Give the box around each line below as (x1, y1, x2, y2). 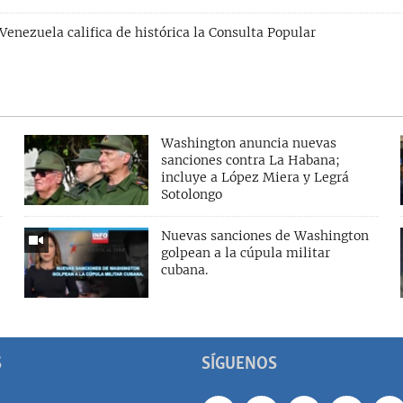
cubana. (160, 262, 208, 279)
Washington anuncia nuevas (160, 135, 336, 152)
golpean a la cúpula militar (160, 245, 330, 262)
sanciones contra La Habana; (160, 152, 340, 169)
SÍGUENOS (201, 353, 277, 375)
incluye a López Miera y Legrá (160, 169, 349, 186)
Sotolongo (160, 186, 222, 203)
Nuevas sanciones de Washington (160, 228, 369, 245)
